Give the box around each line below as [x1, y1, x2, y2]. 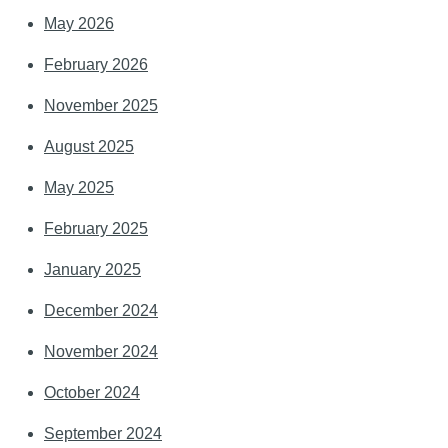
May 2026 [44, 15, 114, 33]
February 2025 [44, 220, 148, 238]
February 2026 [44, 56, 148, 74]
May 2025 [44, 179, 114, 197]
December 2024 [44, 302, 158, 320]
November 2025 [44, 97, 158, 115]
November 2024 [44, 343, 158, 361]
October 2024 [44, 384, 140, 402]
